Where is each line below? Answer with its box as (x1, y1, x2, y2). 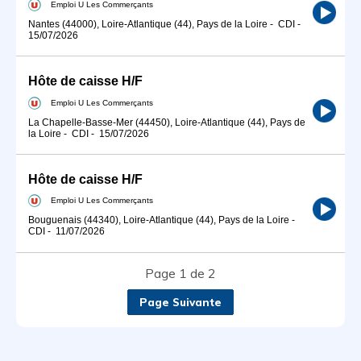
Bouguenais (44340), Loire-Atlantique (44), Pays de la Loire (28, 214, 289, 226)
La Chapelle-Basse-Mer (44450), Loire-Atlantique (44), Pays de (28, 116, 305, 128)
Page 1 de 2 (145, 264, 216, 281)
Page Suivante (139, 295, 222, 309)
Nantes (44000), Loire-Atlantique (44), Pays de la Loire (28, 18, 268, 30)
